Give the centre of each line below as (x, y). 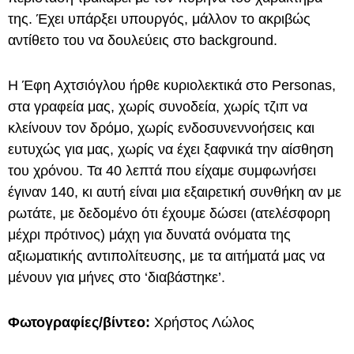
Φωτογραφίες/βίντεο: (79, 322)
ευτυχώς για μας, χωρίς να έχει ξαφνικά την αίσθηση (171, 149)
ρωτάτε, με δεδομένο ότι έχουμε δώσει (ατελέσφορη (169, 213)
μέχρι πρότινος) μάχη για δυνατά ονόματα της (149, 234)
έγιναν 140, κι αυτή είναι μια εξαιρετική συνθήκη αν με (175, 192)
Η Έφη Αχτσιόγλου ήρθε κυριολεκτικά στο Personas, (172, 85)
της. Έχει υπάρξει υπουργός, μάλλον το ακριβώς (159, 19)
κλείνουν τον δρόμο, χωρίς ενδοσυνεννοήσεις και (161, 128)
